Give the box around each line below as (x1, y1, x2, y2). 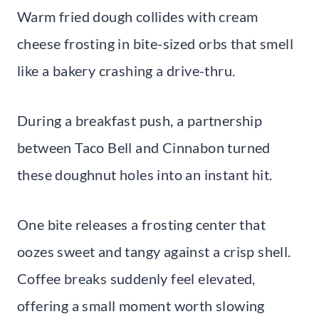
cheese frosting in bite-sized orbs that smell (17, 34, 293, 52)
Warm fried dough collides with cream (17, 7, 258, 25)
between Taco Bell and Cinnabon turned (17, 138, 271, 156)
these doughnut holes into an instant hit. (17, 165, 273, 183)
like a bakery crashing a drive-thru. (17, 61, 236, 79)
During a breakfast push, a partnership (17, 111, 263, 129)
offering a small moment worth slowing (17, 296, 265, 314)
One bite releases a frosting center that (17, 215, 266, 233)
